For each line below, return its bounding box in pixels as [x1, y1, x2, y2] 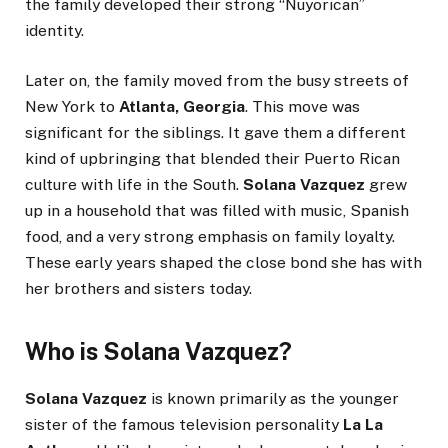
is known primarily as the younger [147, 389, 399, 409]
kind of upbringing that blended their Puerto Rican [25, 148, 400, 168]
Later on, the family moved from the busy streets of [25, 70, 409, 90]
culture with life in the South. [25, 174, 243, 194]
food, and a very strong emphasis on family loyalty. [25, 226, 395, 246]
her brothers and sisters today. [25, 278, 252, 298]
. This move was [245, 96, 360, 116]
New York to [25, 96, 119, 116]
